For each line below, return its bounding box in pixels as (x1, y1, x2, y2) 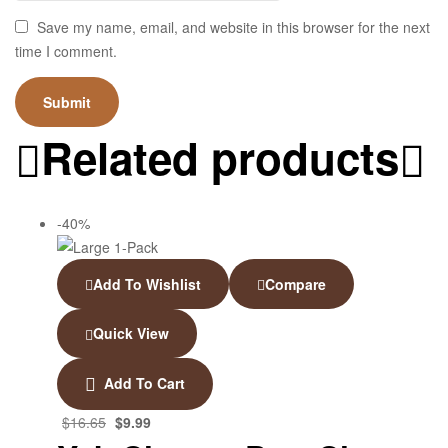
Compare (265, 273, 326, 294)
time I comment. (15, 41, 117, 62)
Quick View (93, 323, 169, 344)
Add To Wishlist (93, 273, 201, 294)
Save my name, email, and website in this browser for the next (37, 17, 431, 38)
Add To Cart (104, 372, 185, 393)
